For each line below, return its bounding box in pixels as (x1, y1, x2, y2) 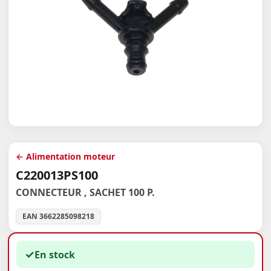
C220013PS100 (16, 167, 99, 184)
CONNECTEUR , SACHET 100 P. (16, 186, 155, 200)
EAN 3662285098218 (22, 211, 95, 222)
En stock (34, 247, 76, 261)
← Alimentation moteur (16, 151, 116, 163)
